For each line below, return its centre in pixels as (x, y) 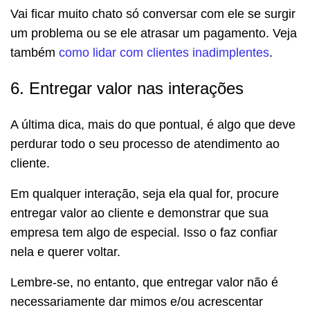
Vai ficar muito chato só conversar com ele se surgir (153, 13)
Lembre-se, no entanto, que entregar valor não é (144, 282)
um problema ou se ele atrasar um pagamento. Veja (154, 33)
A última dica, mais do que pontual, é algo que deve (153, 124)
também (35, 52)
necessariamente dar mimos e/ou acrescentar (137, 301)
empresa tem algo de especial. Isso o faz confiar (144, 232)
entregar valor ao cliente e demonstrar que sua (139, 213)
